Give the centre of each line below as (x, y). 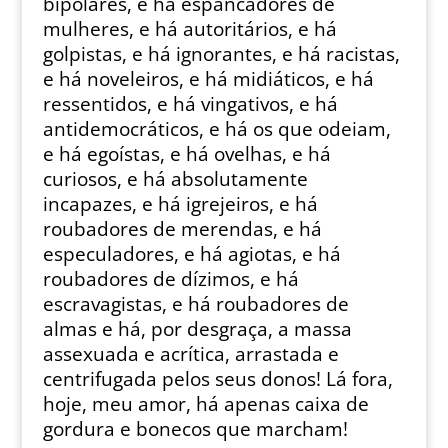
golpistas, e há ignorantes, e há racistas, (221, 54)
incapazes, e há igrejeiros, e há (180, 204)
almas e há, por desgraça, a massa (197, 329)
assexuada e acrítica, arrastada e (190, 354)
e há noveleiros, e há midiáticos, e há (208, 79)
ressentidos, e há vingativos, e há (190, 104)
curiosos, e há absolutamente (175, 179)
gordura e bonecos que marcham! (195, 429)
